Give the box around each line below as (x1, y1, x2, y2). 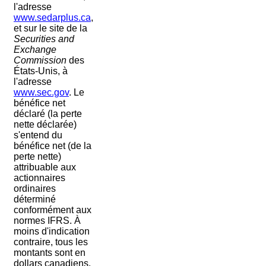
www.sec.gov (13, 87, 69, 97)
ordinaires (13, 183, 56, 194)
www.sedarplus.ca (13, 12, 91, 23)
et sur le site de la (13, 23, 87, 33)
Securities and (13, 34, 74, 44)
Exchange (13, 45, 56, 55)
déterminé (13, 194, 56, 204)
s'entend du (13, 130, 62, 140)
